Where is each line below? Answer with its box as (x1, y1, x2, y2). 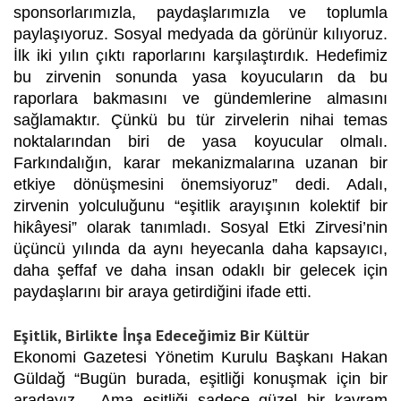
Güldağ (13, 369, 65, 388)
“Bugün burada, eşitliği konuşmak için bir (74, 369, 388, 388)
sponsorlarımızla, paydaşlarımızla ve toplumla (13, 3, 388, 21)
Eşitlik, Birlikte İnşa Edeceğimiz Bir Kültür (13, 324, 309, 346)
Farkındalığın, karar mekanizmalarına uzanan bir (13, 153, 388, 172)
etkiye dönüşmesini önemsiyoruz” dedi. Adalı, (13, 175, 388, 193)
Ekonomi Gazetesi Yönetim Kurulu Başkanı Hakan (13, 347, 388, 366)
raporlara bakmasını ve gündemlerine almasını (13, 89, 388, 107)
